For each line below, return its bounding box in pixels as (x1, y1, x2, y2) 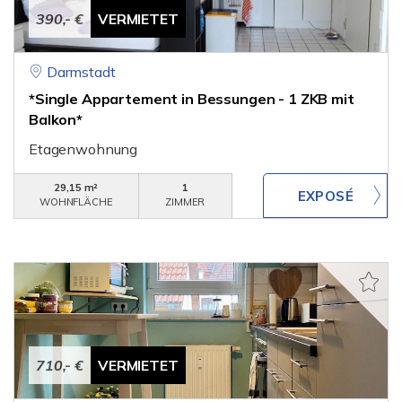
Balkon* (29, 110, 83, 128)
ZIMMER (165, 196, 205, 208)
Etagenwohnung (29, 140, 138, 158)
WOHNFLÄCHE (39, 196, 113, 208)
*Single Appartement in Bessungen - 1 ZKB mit (29, 90, 354, 108)
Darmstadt (46, 63, 116, 81)
